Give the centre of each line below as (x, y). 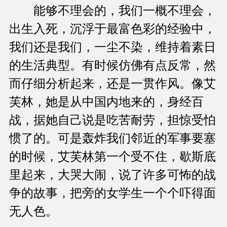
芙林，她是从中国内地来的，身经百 (106, 102)
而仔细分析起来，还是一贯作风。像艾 (112, 84)
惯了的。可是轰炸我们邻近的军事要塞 (112, 139)
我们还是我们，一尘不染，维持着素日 (112, 47)
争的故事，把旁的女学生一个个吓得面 (112, 193)
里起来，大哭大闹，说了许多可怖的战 (112, 175)
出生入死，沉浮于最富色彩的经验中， (112, 29)
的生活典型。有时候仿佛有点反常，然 (112, 66)
